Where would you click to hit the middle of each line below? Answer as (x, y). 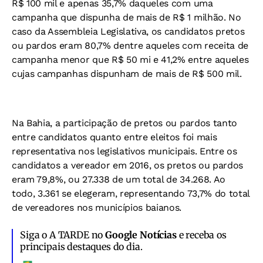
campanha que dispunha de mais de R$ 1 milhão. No (127, 18)
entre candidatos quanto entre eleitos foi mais (114, 137)
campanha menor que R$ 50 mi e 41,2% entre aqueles (130, 60)
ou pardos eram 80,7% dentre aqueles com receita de (130, 46)
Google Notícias (141, 235)
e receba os (201, 235)
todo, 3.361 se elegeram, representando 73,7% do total (131, 194)
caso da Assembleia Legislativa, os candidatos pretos (128, 32)
